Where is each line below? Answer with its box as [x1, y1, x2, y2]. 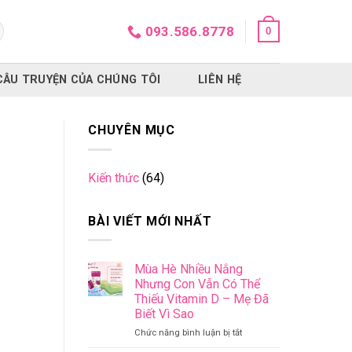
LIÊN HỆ [198, 73, 242, 86]
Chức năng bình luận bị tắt [134, 328, 242, 339]
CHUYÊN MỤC [88, 123, 176, 137]
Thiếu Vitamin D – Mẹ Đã [134, 291, 269, 307]
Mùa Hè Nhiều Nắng [134, 262, 243, 277]
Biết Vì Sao [134, 306, 194, 322]
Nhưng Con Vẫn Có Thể [134, 277, 260, 292]
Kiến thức [88, 170, 139, 185]
